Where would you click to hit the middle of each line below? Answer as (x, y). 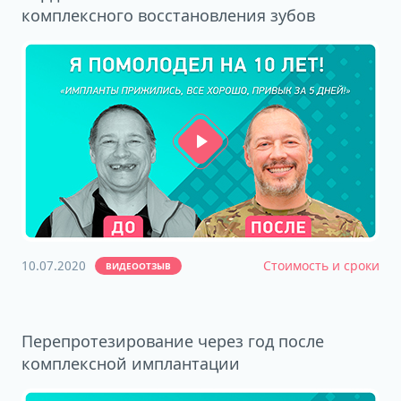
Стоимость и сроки (321, 265)
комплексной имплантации (131, 363)
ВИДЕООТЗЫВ (138, 266)
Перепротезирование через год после (173, 341)
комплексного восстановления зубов (168, 15)
